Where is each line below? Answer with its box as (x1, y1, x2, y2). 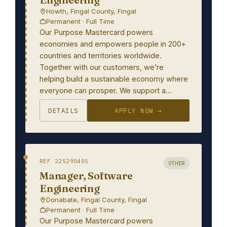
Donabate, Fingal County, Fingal (46, 196, 147, 204)
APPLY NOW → (115, 106, 162, 115)
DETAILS (48, 106, 79, 115)
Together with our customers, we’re (40, 63, 164, 71)
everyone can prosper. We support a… (40, 86, 172, 95)
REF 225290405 (40, 158, 89, 165)
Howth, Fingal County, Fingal (46, 7, 136, 15)
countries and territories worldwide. (40, 51, 162, 60)
